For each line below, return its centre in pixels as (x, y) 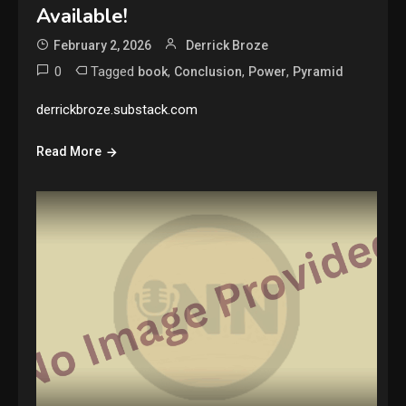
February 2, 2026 (103, 46)
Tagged (115, 72)
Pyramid (319, 72)
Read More (69, 152)
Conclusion (208, 72)
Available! (82, 17)
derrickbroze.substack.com (117, 110)
